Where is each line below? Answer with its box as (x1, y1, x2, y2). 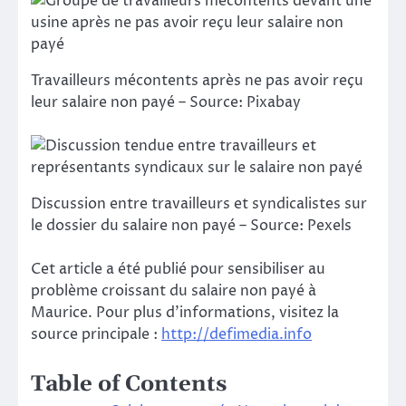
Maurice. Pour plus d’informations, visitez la (31, 303, 339, 324)
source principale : (31, 324, 161, 345)
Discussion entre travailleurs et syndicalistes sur (31, 194, 367, 215)
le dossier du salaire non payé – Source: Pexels (31, 216, 352, 237)
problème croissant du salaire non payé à (31, 281, 316, 302)
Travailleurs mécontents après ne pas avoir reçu (31, 71, 363, 92)
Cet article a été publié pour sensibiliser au (31, 259, 325, 280)
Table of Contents (31, 370, 227, 398)
